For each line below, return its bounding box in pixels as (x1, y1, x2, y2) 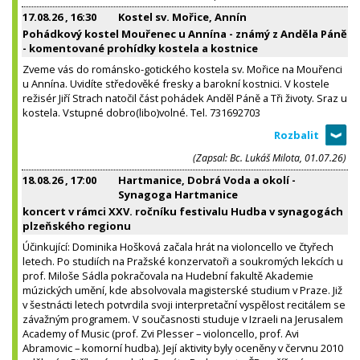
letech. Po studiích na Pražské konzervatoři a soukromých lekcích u (22, 253, 343, 268)
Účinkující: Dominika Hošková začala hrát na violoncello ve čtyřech (22, 239, 333, 254)
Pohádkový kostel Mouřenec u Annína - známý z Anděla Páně (22, 26, 347, 41)
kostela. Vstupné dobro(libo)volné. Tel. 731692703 (22, 104, 260, 120)
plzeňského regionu (22, 218, 131, 233)
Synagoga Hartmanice (118, 186, 238, 202)
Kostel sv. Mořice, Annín (118, 9, 247, 24)
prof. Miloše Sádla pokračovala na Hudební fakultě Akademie (22, 268, 313, 283)
